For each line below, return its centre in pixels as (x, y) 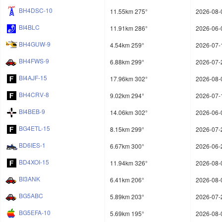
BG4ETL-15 (34, 128)
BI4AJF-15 (33, 78)
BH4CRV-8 (34, 95)
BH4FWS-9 (34, 61)
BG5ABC (31, 196)
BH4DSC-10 (36, 10)
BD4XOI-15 (34, 162)
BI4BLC (29, 27)
